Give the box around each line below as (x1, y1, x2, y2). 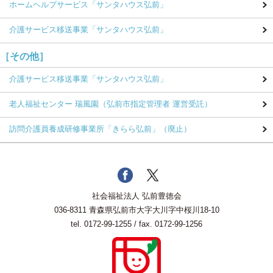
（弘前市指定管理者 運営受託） (99, 99, 212, 109)
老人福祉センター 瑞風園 (9, 99, 99, 109)
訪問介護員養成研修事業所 (9, 124, 104, 134)
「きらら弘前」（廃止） (104, 124, 191, 134)
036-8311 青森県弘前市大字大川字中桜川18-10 (54, 205, 219, 215)
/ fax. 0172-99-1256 (132, 219, 202, 229)
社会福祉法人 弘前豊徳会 (91, 191, 182, 201)
